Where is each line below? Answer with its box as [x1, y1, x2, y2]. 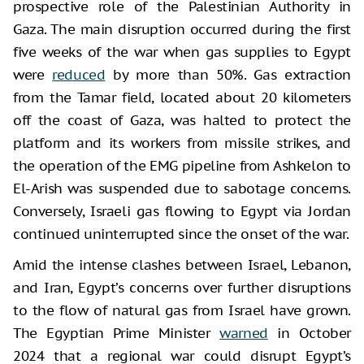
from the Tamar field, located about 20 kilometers [13, 88, 351, 106]
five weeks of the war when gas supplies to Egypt [13, 42, 351, 61]
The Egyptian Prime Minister [13, 323, 220, 342]
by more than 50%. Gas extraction [105, 65, 352, 84]
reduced [52, 65, 106, 84]
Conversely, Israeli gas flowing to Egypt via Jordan [13, 201, 351, 220]
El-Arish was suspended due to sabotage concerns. [13, 179, 351, 197]
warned [219, 323, 268, 342]
